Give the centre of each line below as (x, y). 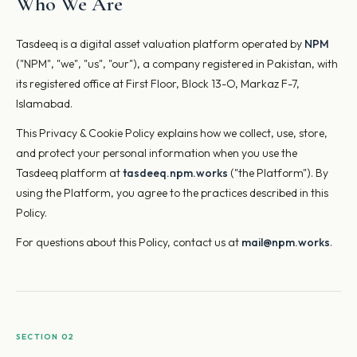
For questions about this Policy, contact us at (129, 242)
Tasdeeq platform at (69, 173)
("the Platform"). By (278, 173)
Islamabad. (44, 104)
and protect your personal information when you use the (157, 153)
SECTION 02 (45, 337)
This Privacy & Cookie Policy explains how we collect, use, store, (172, 133)
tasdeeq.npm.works (175, 173)
